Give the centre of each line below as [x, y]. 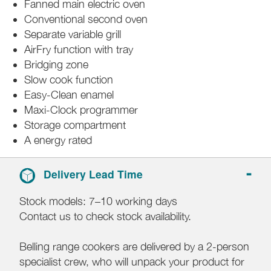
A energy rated [58, 140]
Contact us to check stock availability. [105, 216]
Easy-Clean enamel [70, 94]
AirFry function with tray [79, 49]
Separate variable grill [73, 34]
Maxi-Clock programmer [81, 109]
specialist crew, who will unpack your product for [132, 261]
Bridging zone [56, 64]
